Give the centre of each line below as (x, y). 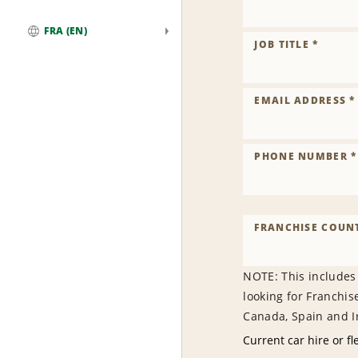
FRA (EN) (66, 31)
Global (46, 46)
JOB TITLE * (286, 44)
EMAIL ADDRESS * (305, 100)
